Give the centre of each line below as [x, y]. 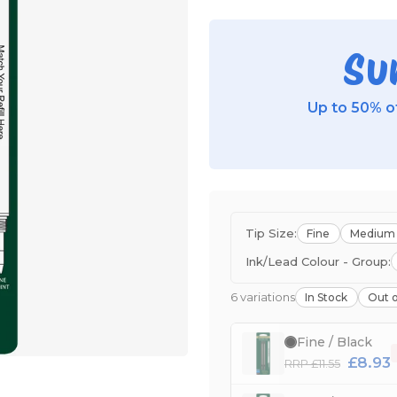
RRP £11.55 [312, 363]
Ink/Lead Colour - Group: [318, 261]
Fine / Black [335, 342]
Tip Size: [271, 234]
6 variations [263, 297]
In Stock [327, 298]
